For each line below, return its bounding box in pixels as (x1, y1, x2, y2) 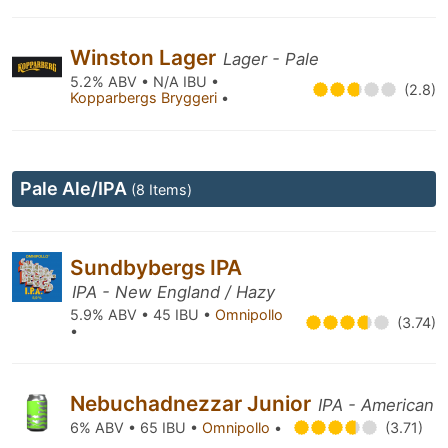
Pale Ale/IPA (20, 178, 131, 199)
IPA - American (318, 395, 434, 415)
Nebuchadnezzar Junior (70, 391, 316, 416)
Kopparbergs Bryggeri (70, 89, 221, 106)
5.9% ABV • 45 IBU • (70, 306, 215, 323)
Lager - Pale (223, 49, 319, 69)
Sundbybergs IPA (70, 255, 242, 280)
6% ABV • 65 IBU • (70, 419, 202, 436)
